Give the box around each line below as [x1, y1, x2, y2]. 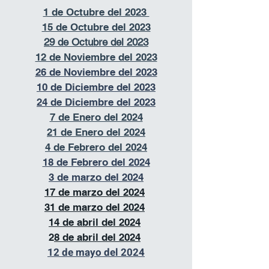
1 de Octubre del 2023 [43, 6, 150, 18]
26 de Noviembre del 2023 [35, 66, 157, 78]
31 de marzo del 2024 [44, 201, 145, 213]
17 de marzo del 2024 [44, 186, 145, 198]
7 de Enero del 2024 [49, 111, 143, 123]
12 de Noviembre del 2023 [35, 51, 157, 63]
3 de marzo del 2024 [49, 171, 144, 183]
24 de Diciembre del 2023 [37, 96, 156, 108]
